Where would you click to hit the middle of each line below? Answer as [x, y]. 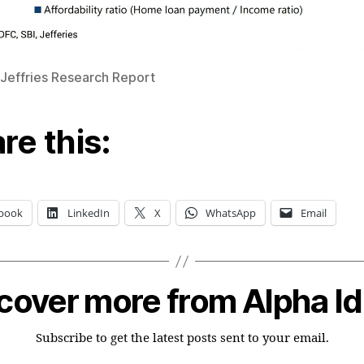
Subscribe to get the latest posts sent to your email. [182, 339]
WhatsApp [231, 213]
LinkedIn [89, 213]
